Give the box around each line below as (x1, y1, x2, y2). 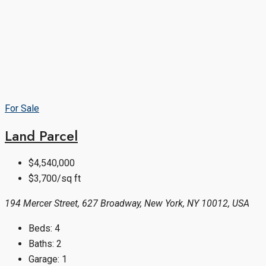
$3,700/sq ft (28, 173, 81, 185)
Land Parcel (5, 125, 78, 147)
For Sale (5, 103, 39, 115)
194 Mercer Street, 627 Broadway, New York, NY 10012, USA (5, 198, 249, 210)
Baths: (28, 238, 54, 250)
